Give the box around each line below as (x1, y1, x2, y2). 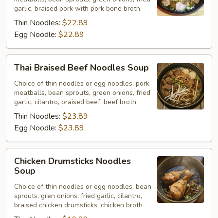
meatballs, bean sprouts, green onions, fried (14, 88, 150, 97)
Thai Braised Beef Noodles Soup (14, 62, 149, 73)
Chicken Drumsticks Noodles (14, 155, 131, 167)
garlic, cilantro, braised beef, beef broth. (14, 97, 138, 107)
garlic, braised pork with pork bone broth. (14, 4, 142, 13)
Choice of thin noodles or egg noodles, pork (14, 79, 149, 88)
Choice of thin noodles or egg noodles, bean (14, 182, 151, 191)
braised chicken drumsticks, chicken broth (14, 200, 143, 210)
